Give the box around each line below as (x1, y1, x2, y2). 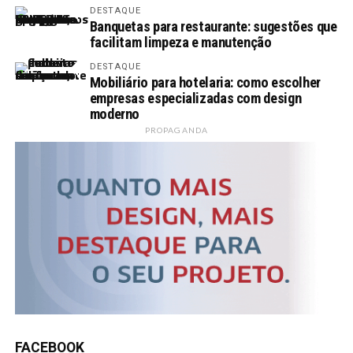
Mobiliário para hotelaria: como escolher (89, 73, 321, 91)
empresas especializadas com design (89, 89, 302, 106)
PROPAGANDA (145, 124, 208, 135)
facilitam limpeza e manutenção (89, 33, 272, 50)
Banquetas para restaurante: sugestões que (89, 17, 337, 35)
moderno (89, 105, 140, 122)
